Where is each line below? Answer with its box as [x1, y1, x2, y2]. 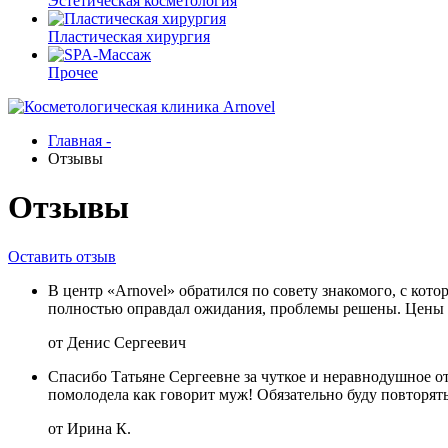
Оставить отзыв [8, 247, 116, 265]
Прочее [48, 64, 98, 81]
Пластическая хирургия [48, 28, 210, 45]
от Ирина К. [48, 419, 131, 437]
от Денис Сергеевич [48, 333, 186, 351]
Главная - [48, 132, 111, 149]
